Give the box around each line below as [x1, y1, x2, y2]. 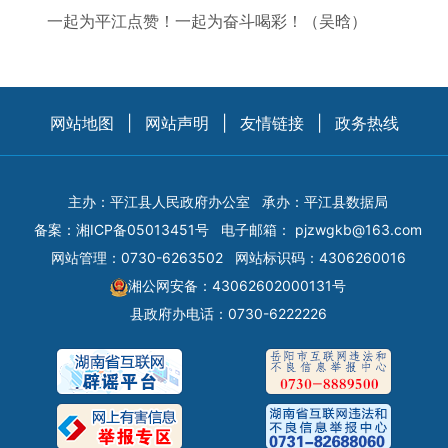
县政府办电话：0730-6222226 [129, 305, 327, 322]
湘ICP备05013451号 [76, 221, 209, 238]
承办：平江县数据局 [262, 193, 388, 210]
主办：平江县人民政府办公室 [68, 193, 250, 210]
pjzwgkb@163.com [295, 221, 422, 238]
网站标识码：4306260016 [234, 249, 406, 266]
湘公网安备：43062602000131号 [128, 277, 346, 294]
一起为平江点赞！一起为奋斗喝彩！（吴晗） [15, 11, 367, 31]
